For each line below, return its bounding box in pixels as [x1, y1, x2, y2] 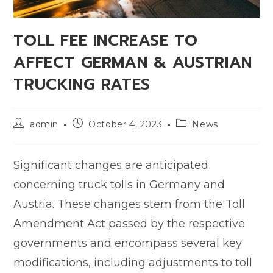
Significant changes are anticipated [13, 158, 209, 172]
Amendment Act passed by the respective [13, 216, 246, 230]
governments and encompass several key [13, 236, 243, 250]
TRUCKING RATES [13, 72, 151, 96]
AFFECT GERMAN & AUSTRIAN [13, 50, 252, 74]
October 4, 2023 [88, 118, 163, 130]
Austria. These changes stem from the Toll [13, 197, 246, 211]
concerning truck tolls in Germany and [13, 177, 225, 191]
